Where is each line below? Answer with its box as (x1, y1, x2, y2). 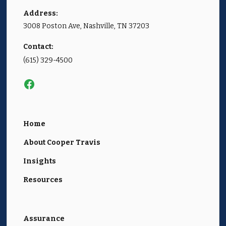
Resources (23, 176, 63, 185)
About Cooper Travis (23, 138, 101, 147)
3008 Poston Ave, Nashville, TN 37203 (23, 22, 150, 31)
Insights (23, 157, 56, 166)
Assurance (23, 214, 65, 223)
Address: (23, 9, 59, 18)
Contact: (23, 42, 54, 51)
